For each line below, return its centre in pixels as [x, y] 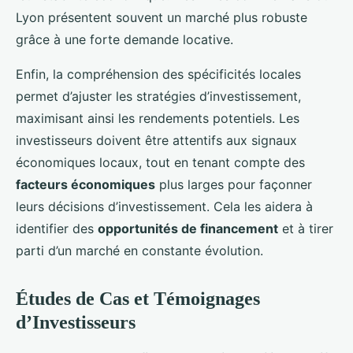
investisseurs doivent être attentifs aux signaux [156, 140]
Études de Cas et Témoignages [138, 298]
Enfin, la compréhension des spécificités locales [158, 74]
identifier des [57, 228]
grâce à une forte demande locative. [124, 39]
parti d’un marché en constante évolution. [139, 250]
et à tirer [306, 228]
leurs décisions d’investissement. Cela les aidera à [164, 206]
